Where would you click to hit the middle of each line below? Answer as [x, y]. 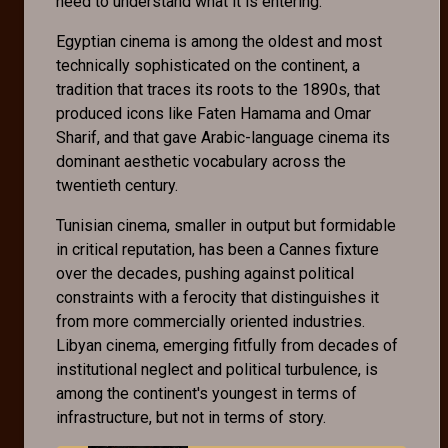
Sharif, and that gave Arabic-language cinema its [223, 138]
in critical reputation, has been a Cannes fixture [217, 250]
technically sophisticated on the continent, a [208, 66]
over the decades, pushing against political [205, 274]
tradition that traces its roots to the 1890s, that [218, 90]
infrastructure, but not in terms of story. [193, 418]
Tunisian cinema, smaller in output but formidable [226, 226]
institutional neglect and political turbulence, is [217, 370]
